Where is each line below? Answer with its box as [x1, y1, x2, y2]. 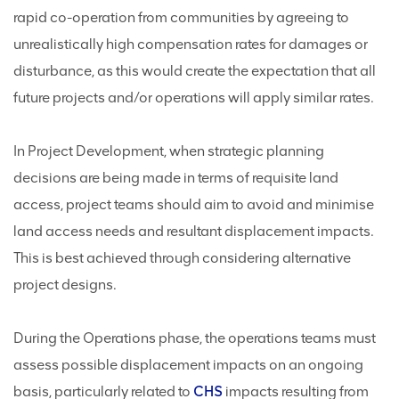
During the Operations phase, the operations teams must [13, 330, 376, 347]
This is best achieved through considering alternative [13, 249, 351, 267]
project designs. [13, 276, 117, 294]
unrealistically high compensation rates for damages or [13, 36, 368, 53]
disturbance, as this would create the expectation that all [13, 62, 376, 80]
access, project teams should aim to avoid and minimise [13, 196, 374, 214]
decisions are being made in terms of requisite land [13, 169, 338, 187]
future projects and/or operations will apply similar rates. [13, 89, 374, 107]
